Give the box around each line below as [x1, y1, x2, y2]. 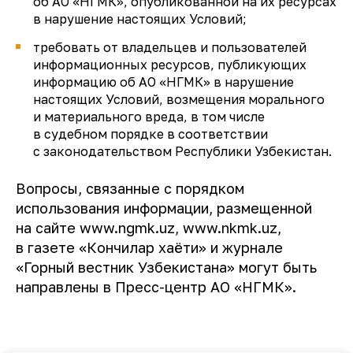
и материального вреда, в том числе [33, 109, 265, 124]
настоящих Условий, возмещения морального [33, 91, 325, 107]
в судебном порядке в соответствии [33, 126, 268, 142]
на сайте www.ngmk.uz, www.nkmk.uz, [16, 219, 281, 236]
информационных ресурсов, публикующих [33, 57, 307, 72]
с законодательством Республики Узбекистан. [33, 143, 332, 159]
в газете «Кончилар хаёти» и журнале [16, 239, 283, 256]
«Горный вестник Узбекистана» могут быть [16, 258, 317, 276]
